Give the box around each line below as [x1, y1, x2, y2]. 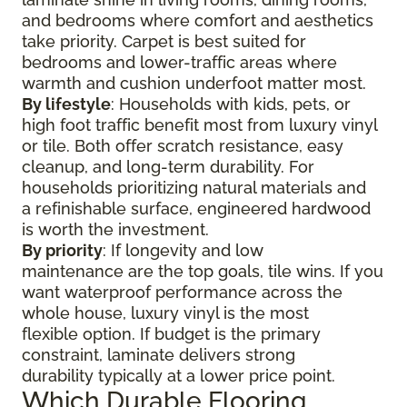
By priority [22, 241, 103, 260]
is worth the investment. [22, 220, 213, 239]
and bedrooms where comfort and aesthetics [22, 11, 373, 30]
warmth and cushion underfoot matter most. [22, 74, 371, 93]
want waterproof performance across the [22, 283, 342, 302]
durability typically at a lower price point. [22, 366, 340, 385]
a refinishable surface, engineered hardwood [22, 199, 371, 218]
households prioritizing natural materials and [22, 178, 366, 197]
